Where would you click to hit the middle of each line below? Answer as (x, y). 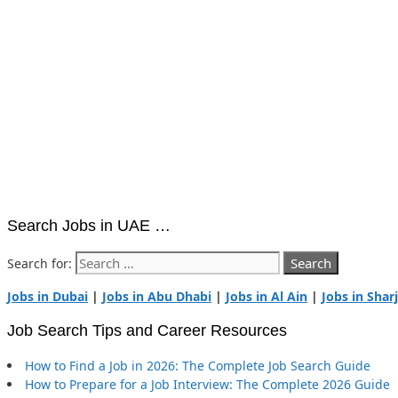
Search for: (40, 263)
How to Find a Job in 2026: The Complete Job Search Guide (198, 365)
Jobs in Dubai (48, 296)
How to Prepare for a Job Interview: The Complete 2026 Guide (207, 384)
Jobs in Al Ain (267, 296)
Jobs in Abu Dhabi (157, 296)
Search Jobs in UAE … (89, 225)
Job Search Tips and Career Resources (147, 330)
